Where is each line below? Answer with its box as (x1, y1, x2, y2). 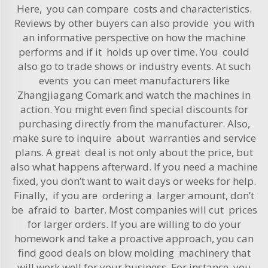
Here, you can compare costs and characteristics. (16, 1, 252, 16)
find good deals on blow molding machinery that (17, 245, 251, 260)
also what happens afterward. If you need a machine (10, 159, 258, 173)
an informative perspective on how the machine (22, 30, 246, 44)
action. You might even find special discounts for (20, 102, 248, 116)
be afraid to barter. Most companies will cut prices (11, 202, 257, 217)
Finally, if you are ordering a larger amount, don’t (14, 188, 254, 202)
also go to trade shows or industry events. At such (17, 59, 251, 73)
